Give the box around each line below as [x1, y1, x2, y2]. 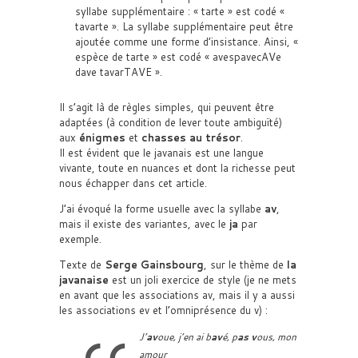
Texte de [59, 257, 105, 272]
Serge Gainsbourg [105, 257, 204, 272]
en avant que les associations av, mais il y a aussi [59, 288, 295, 302]
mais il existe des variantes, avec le [59, 217, 229, 231]
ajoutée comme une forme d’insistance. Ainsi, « [75, 34, 298, 49]
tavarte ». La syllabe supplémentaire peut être [75, 19, 293, 34]
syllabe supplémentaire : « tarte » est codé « [75, 4, 284, 18]
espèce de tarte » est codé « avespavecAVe [75, 50, 281, 64]
